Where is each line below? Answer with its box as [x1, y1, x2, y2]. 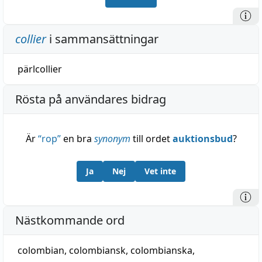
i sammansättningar [46, 31, 158, 47]
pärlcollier [18, 63, 62, 75]
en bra [60, 132, 94, 145]
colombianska [130, 244, 192, 257]
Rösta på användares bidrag [15, 91, 166, 107]
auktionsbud [172, 132, 233, 145]
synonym [94, 132, 130, 145]
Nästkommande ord [15, 212, 125, 228]
